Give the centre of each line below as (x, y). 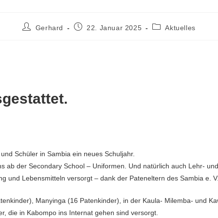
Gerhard (49, 27)
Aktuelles (180, 27)
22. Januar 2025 (114, 27)
